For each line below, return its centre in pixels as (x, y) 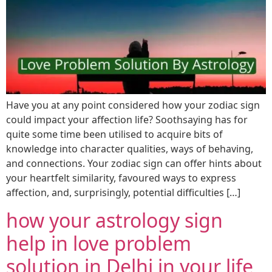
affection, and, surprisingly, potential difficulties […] (123, 193)
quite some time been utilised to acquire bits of (114, 134)
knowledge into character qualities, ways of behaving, (130, 149)
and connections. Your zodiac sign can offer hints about (134, 164)
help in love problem (99, 243)
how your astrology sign (114, 220)
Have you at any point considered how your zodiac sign (133, 105)
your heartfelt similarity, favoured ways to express (121, 178)
